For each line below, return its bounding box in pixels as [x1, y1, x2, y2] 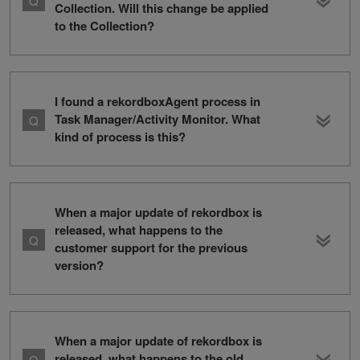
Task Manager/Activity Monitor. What [55, 110, 260, 129]
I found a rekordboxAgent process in [55, 92, 260, 111]
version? [55, 256, 104, 275]
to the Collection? [55, 17, 154, 35]
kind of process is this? [55, 128, 186, 146]
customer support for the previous [55, 239, 247, 257]
